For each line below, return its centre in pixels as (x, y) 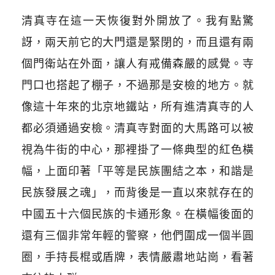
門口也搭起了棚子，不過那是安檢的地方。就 (137, 85)
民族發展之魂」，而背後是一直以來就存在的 (137, 193)
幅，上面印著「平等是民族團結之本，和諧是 (137, 171)
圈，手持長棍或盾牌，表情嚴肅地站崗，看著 (137, 257)
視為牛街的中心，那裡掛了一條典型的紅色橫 (137, 150)
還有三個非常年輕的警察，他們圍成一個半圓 (137, 236)
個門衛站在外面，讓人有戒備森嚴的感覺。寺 (137, 64)
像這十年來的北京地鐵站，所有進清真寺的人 (137, 107)
